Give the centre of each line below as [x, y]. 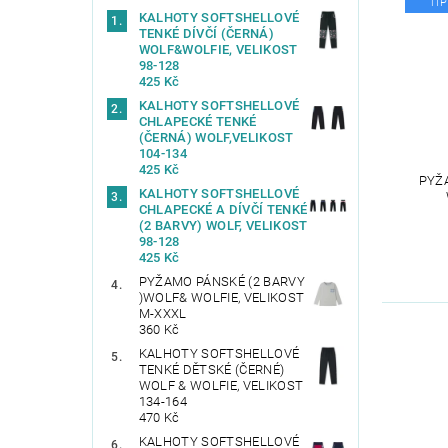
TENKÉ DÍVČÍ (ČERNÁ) [206, 34]
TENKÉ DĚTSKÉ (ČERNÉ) [211, 370]
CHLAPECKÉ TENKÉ [197, 122]
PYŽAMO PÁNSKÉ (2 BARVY [221, 282]
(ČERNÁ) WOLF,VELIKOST [216, 138]
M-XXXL [162, 314]
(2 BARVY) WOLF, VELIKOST [223, 226]
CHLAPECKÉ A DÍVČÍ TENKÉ [223, 210]
